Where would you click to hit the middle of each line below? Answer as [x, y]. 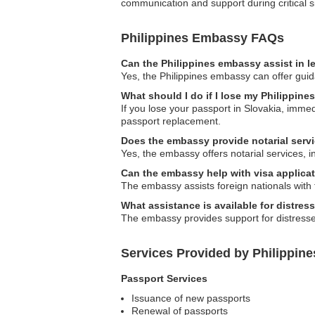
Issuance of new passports [191, 298]
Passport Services [164, 279]
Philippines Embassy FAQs [202, 38]
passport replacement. [171, 121]
